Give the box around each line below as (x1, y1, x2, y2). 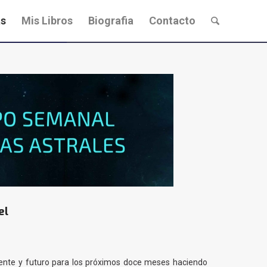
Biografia (88, 14, 133, 27)
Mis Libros (21, 14, 73, 27)
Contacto (149, 14, 195, 27)
